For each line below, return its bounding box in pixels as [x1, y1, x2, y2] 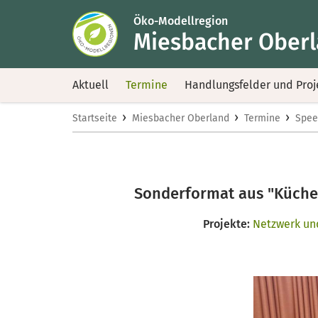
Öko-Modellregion [133, 13, 228, 28]
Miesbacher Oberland [132, 112, 229, 124]
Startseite [72, 112, 117, 124]
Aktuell [72, 78, 109, 92]
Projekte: [202, 217, 250, 231]
